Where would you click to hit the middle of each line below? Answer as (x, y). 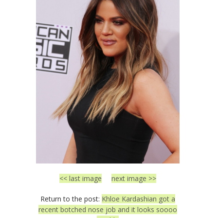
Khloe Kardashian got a (138, 199)
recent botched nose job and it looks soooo (108, 209)
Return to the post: (71, 199)
